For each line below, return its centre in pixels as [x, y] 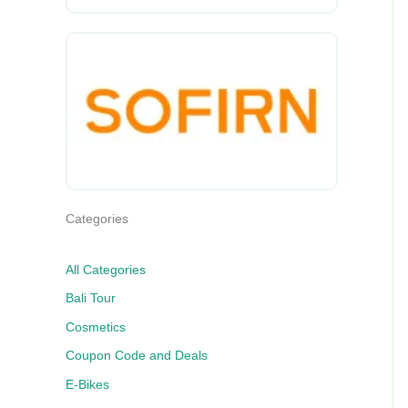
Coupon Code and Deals [137, 356]
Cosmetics [96, 326]
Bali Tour [91, 298]
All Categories [106, 269]
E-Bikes [87, 384]
